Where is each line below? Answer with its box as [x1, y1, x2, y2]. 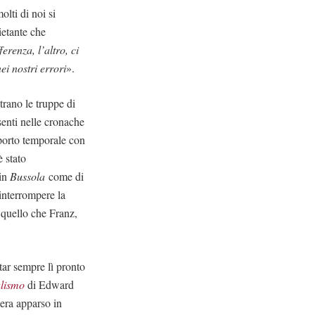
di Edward [25, 276, 75, 292]
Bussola [10, 168, 46, 184]
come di [45, 168, 84, 184]
